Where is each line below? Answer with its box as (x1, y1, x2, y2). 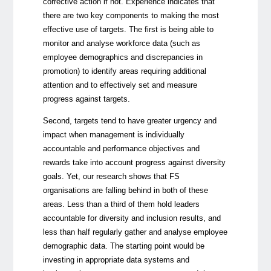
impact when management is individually (42, 129, 184, 139)
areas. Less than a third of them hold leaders (42, 199, 200, 209)
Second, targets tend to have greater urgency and (42, 116, 217, 125)
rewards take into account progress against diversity (42, 157, 226, 167)
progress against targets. (42, 94, 130, 104)
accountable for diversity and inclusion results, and (42, 213, 221, 223)
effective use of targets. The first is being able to (42, 25, 214, 34)
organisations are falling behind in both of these (42, 185, 208, 195)
